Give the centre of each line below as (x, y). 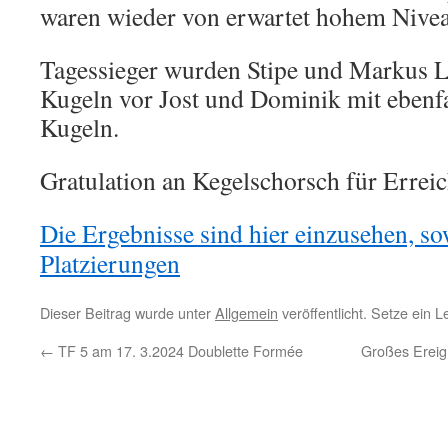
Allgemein (246, 312)
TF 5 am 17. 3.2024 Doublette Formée (178, 350)
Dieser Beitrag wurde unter (127, 312)
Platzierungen (110, 263)
